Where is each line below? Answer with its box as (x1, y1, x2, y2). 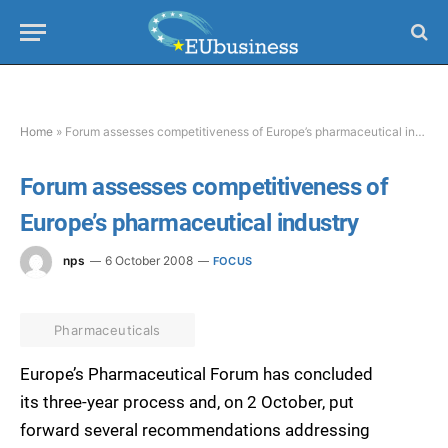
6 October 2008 (105, 253, 193, 269)
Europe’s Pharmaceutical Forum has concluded (20, 364, 373, 384)
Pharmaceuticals (54, 322, 161, 338)
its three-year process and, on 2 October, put (20, 392, 354, 412)
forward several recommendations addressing (20, 420, 370, 440)
